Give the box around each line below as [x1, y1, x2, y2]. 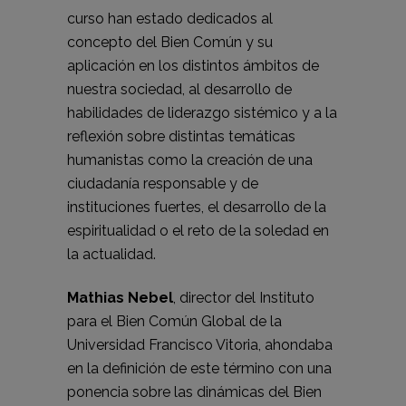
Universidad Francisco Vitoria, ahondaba [67, 336, 333, 353]
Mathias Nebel [67, 289, 173, 306]
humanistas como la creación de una [67, 151, 313, 169]
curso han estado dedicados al [67, 10, 273, 27]
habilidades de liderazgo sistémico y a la [67, 104, 337, 121]
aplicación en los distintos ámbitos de [67, 57, 319, 74]
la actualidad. [67, 246, 156, 263]
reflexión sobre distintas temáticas [67, 128, 295, 145]
